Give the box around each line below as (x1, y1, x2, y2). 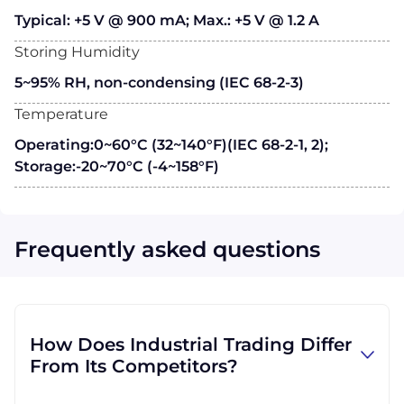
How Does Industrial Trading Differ (30, 333, 352, 355)
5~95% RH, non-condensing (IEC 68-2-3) (14, 73, 304, 91)
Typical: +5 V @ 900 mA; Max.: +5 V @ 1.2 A (14, 11, 319, 29)
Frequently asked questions (14, 235, 320, 262)
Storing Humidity (14, 42, 140, 60)
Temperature (14, 105, 108, 123)
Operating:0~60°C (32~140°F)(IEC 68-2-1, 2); (14, 135, 328, 153)
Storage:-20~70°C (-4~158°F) (14, 157, 219, 175)
